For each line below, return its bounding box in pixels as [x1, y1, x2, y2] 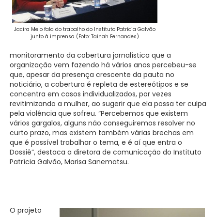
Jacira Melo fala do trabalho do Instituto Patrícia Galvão [14, 25, 155, 33]
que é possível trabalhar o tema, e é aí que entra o [10, 137, 182, 147]
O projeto [10, 205, 42, 215]
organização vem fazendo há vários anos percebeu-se [10, 60, 197, 70]
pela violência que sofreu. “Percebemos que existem [10, 108, 188, 118]
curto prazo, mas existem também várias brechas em [10, 127, 194, 138]
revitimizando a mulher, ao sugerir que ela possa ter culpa [10, 98, 206, 108]
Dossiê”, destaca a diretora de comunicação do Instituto [10, 147, 201, 157]
